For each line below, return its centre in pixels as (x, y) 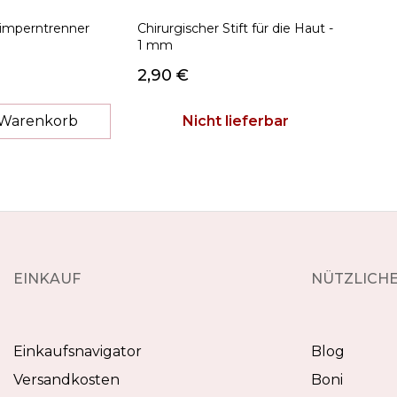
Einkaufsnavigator (78, 351)
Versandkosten (66, 380)
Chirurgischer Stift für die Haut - (235, 28)
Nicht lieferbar (236, 121)
